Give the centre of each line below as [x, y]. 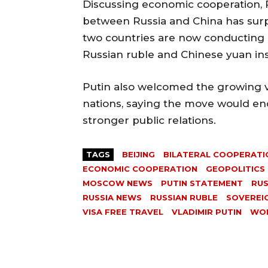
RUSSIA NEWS [112, 197]
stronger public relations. [149, 120]
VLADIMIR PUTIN [207, 211]
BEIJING [138, 154]
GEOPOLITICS [235, 168]
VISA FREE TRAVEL [123, 211]
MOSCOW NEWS [118, 183]
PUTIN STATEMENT [202, 183]
